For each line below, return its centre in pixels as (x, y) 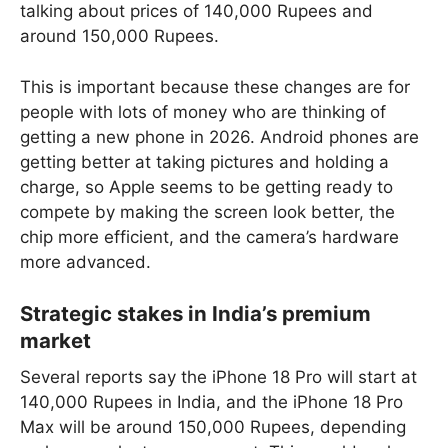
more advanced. (85, 261)
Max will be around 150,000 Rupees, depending (213, 426)
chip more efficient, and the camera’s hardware (209, 236)
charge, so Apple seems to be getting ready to (206, 186)
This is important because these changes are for (215, 86)
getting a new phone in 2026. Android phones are (219, 136)
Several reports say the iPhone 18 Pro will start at (218, 376)
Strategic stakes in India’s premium (195, 314)
